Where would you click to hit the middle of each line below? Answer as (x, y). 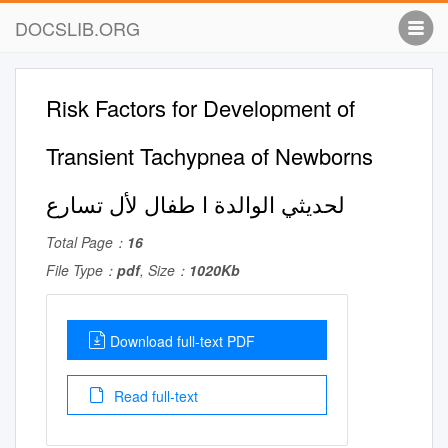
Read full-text (154, 396)
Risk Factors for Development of (200, 107)
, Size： (164, 270)
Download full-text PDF (182, 341)
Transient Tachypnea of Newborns (209, 155)
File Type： (81, 270)
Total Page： (86, 242)
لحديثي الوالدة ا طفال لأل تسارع (195, 203)
